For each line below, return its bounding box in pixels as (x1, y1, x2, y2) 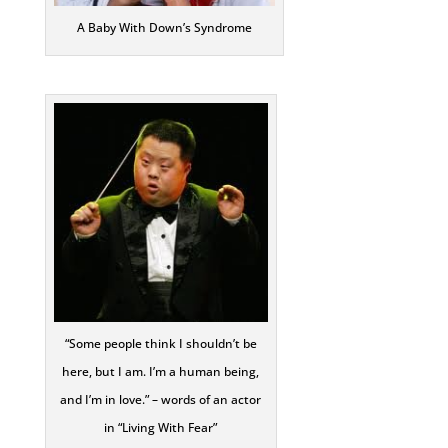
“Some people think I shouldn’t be (64, 334, 257, 352)
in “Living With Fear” (104, 418, 218, 436)
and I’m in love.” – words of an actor (60, 390, 262, 408)
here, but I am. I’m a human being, (62, 362, 260, 380)
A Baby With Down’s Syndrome (76, 19, 252, 37)
